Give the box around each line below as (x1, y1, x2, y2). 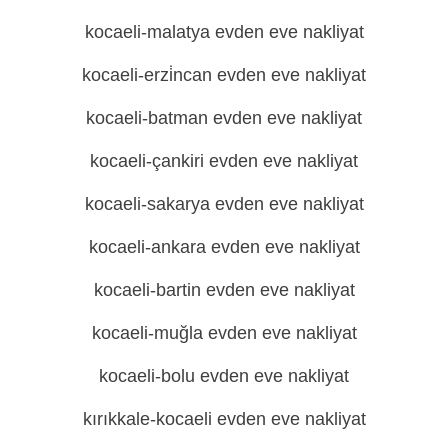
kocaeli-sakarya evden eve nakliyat (84, 193, 364, 214)
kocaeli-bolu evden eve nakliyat (99, 365, 349, 386)
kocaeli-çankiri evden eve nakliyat (90, 150, 358, 171)
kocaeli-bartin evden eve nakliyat (93, 279, 355, 300)
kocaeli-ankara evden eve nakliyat (88, 236, 360, 257)
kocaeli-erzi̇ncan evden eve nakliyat (82, 64, 366, 85)
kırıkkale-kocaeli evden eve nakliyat (82, 408, 366, 429)
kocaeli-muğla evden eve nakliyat (91, 322, 357, 343)
